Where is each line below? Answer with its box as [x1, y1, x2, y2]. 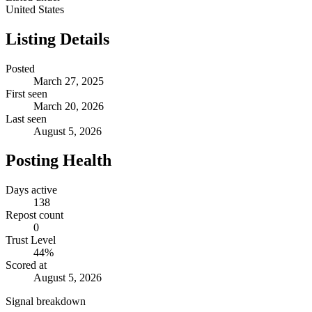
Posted [6, 62, 35, 75]
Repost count [6, 209, 63, 221]
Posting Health [6, 151, 111, 170]
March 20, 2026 [33, 100, 104, 112]
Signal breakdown [6, 295, 86, 308]
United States [6, 3, 64, 15]
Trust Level [6, 234, 56, 247]
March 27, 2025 [33, 75, 104, 87]
